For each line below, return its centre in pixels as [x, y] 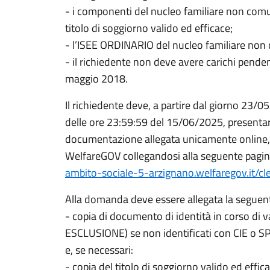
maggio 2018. [96, 79]
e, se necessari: [99, 250]
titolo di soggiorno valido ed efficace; [149, 28]
